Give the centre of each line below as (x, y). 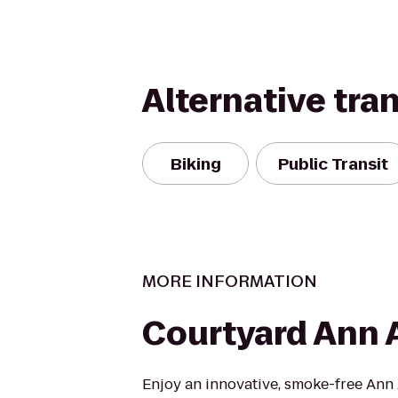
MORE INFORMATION (230, 281)
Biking (195, 163)
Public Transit (333, 163)
